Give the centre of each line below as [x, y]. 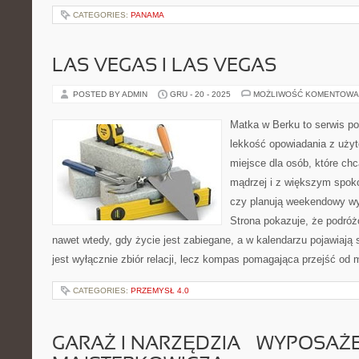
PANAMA [147, 15]
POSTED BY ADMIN [111, 94]
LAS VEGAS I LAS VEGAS [164, 67]
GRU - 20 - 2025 [200, 94]
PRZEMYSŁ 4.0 [160, 290]
